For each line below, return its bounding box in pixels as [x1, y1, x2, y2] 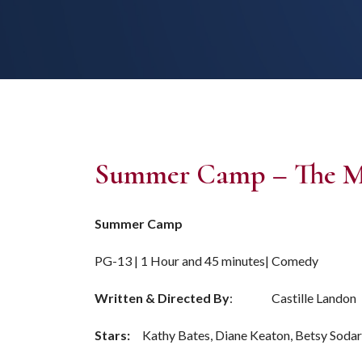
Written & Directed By [95, 290, 229, 305]
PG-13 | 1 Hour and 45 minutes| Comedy [95, 253, 318, 268]
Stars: [95, 327, 130, 343]
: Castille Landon [229, 290, 356, 305]
